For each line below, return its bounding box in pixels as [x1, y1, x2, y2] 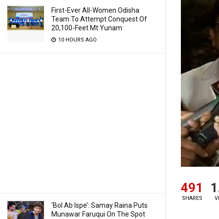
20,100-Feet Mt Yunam [51, 24, 122, 32]
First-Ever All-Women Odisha [51, 6, 139, 14]
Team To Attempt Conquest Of [51, 15, 147, 23]
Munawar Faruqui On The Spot [51, 210, 145, 218]
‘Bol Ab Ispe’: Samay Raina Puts [51, 201, 148, 209]
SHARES [181, 195, 202, 202]
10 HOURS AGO [57, 37, 97, 43]
